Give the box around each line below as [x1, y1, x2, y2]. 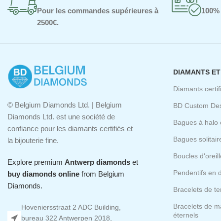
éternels [173, 211, 199, 219]
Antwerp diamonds [65, 158, 130, 167]
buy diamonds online [7, 170, 79, 179]
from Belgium [79, 170, 124, 179]
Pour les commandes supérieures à [37, 6, 158, 15]
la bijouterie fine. [7, 136, 59, 145]
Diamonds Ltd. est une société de [7, 112, 115, 121]
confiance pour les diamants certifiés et [7, 124, 133, 133]
